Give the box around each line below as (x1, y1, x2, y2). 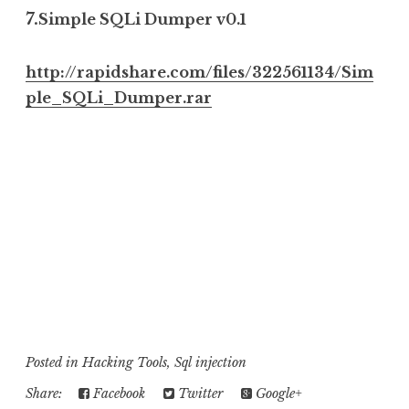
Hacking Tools (82, 353, 167, 371)
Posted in (26, 353, 82, 371)
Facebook (89, 384, 145, 402)
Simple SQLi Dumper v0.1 (38, 9, 246, 28)
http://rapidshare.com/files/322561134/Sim (26, 62, 373, 81)
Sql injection (174, 353, 246, 371)
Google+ (252, 384, 302, 402)
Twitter (174, 384, 223, 402)
